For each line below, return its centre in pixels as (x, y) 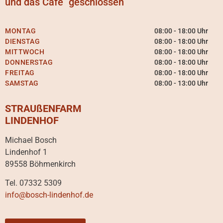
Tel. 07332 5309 (33, 183)
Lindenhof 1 (26, 152)
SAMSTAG (22, 83)
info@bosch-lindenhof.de (49, 195)
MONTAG (20, 31)
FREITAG (20, 72)
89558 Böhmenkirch (40, 164)
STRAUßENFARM (43, 108)
